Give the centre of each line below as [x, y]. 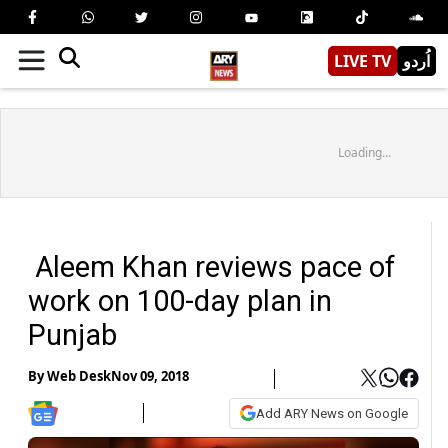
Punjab [90, 334]
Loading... [364, 152]
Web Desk [79, 376]
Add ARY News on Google [332, 413]
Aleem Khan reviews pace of [211, 266]
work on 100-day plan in [180, 300]
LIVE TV [362, 60]
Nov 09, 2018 [150, 376]
